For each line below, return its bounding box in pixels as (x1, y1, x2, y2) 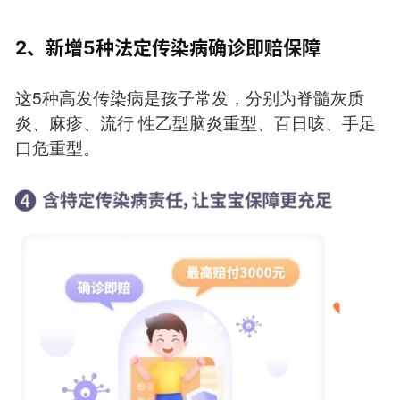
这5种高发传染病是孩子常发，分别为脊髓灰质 (14, 85, 364, 110)
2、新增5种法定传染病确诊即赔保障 (14, 36, 321, 59)
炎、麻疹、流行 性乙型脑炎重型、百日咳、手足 (14, 110, 376, 135)
